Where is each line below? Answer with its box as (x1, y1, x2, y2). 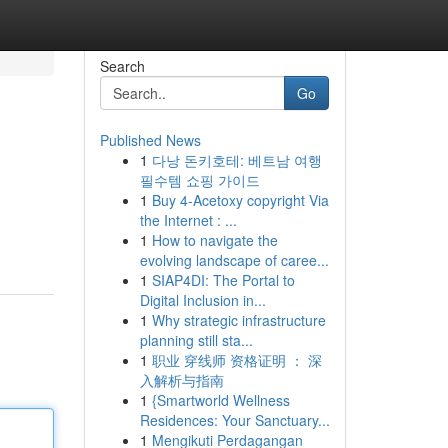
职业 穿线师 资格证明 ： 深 (151, 350, 322, 370)
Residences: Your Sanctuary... (139, 410, 330, 430)
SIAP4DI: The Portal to (151, 270, 295, 290)
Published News (99, 130, 201, 150)
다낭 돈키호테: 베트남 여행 (151, 150, 322, 170)
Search (99, 56, 145, 76)
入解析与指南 (139, 370, 224, 390)
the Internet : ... (139, 210, 237, 230)
